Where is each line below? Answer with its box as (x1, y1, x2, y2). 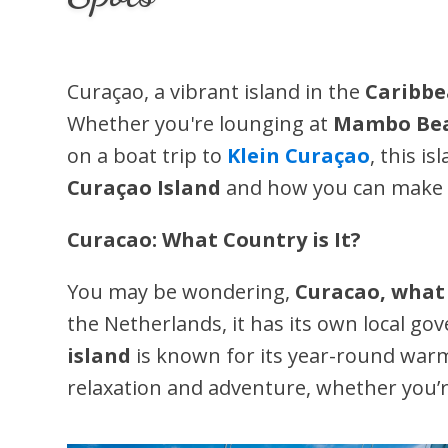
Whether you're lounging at (67, 110, 334, 137)
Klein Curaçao (227, 142, 371, 169)
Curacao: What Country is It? (67, 226, 362, 253)
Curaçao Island (67, 174, 222, 201)
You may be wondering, (67, 278, 296, 305)
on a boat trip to (67, 142, 228, 169)
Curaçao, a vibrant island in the (67, 78, 366, 105)
